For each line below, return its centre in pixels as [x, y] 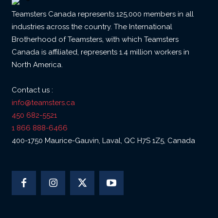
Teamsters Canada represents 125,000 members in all [103, 14]
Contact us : [32, 90]
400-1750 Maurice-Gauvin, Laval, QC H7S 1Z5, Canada [103, 141]
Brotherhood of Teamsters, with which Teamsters [95, 40]
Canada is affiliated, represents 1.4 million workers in [100, 52]
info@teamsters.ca [43, 103]
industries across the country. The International [92, 27]
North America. [37, 65]
